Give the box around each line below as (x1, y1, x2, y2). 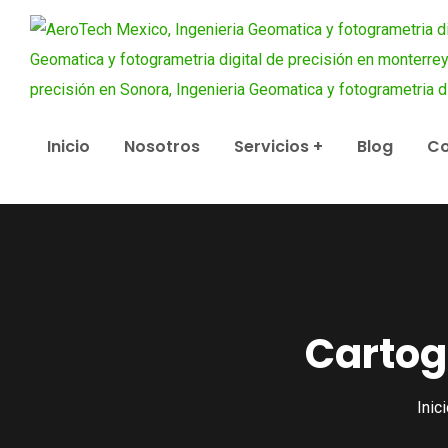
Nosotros (124, 135, 200, 158)
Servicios (234, 135, 309, 158)
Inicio (47, 135, 90, 158)
